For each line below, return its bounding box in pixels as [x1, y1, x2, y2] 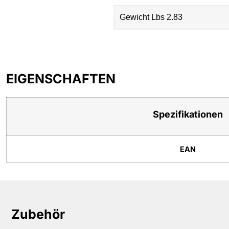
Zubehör [11, 206, 65, 222]
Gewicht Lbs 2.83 [120, 12, 182, 21]
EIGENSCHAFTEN [6, 71, 116, 86]
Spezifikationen [153, 108, 223, 120]
